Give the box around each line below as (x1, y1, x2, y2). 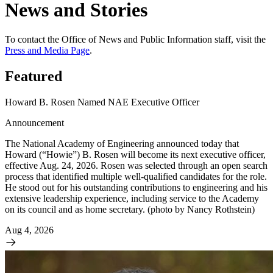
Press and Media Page (5, 45, 90, 56)
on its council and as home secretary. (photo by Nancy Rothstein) (5, 204, 255, 214)
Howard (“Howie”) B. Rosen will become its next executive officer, (5, 149, 266, 160)
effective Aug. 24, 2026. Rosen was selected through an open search (5, 160, 268, 171)
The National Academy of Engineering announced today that (5, 138, 239, 149)
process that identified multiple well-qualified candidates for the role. (5, 171, 267, 182)
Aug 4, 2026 (5, 224, 54, 235)
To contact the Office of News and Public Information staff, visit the (5, 34, 266, 45)
